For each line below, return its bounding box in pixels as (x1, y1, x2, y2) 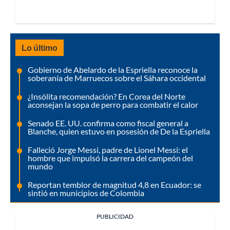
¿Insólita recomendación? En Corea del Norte (28, 91, 185, 101)
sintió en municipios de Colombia (28, 187, 144, 198)
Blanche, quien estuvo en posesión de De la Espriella (28, 126, 210, 136)
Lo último (22, 42, 57, 52)
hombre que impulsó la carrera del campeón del (28, 152, 193, 163)
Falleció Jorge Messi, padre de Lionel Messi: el (28, 144, 188, 155)
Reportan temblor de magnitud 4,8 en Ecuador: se (28, 179, 201, 189)
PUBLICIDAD (97, 212, 133, 220)
